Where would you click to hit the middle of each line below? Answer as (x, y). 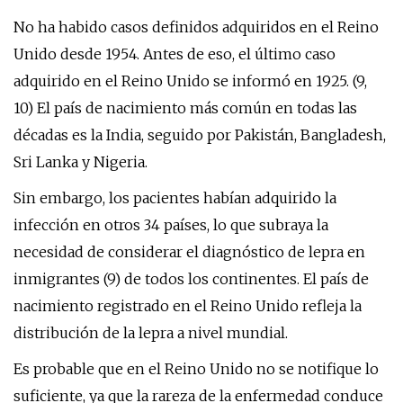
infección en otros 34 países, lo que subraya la (171, 225)
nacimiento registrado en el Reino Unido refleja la (188, 306)
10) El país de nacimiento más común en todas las (185, 108)
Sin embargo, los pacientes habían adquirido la (175, 198)
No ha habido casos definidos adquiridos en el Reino (196, 27)
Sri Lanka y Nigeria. (81, 162)
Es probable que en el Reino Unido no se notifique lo (196, 369)
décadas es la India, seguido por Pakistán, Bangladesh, (200, 135)
